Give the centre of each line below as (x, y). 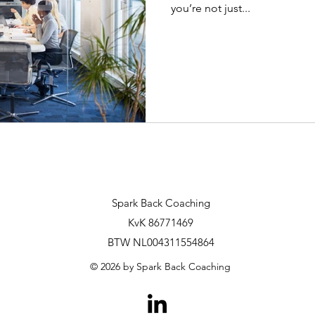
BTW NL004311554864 (161, 242)
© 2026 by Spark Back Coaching (160, 266)
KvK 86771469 (161, 223)
